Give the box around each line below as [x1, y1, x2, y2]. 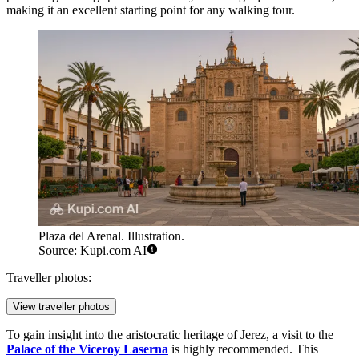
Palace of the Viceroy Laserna [6, 342, 168, 357]
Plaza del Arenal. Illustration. [38, 229, 184, 244]
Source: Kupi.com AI [38, 244, 147, 258]
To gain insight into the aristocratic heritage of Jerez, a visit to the [6, 328, 333, 342]
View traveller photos [13, 301, 110, 313]
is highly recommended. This [168, 342, 318, 357]
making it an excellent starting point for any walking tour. [6, 3, 295, 18]
